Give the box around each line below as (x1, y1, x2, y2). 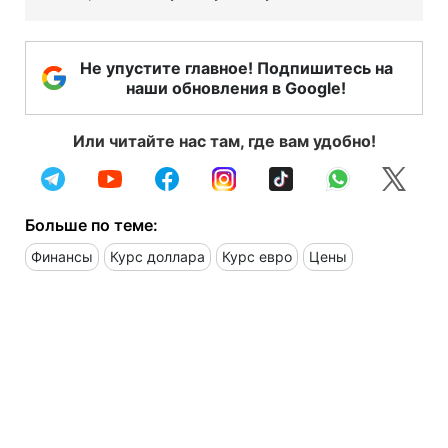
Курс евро (222, 247, 292, 265)
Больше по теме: (25, 214, 158, 235)
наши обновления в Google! (126, 77, 346, 98)
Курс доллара (110, 247, 205, 265)
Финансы (31, 247, 93, 265)
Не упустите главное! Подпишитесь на (79, 57, 393, 78)
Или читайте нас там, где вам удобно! (72, 130, 376, 151)
